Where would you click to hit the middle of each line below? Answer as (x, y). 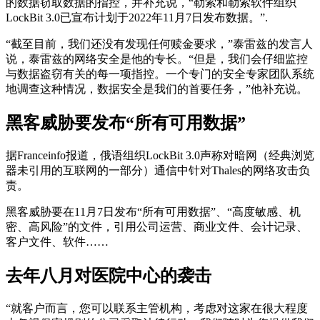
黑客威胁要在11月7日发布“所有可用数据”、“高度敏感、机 (153, 212)
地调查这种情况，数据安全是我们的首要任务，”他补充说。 (157, 89)
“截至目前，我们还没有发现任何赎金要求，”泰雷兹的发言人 (159, 44)
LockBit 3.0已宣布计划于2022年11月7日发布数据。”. (137, 18)
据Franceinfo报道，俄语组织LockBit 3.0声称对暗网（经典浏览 (160, 156)
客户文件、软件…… (57, 242)
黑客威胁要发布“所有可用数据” (126, 123)
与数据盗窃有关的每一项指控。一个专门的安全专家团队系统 (160, 74)
